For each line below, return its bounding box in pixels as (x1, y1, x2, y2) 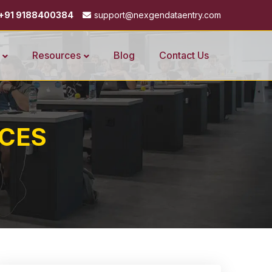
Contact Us (159, 49, 209, 62)
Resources (32, 49, 81, 62)
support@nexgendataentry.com (94, 10, 221, 20)
